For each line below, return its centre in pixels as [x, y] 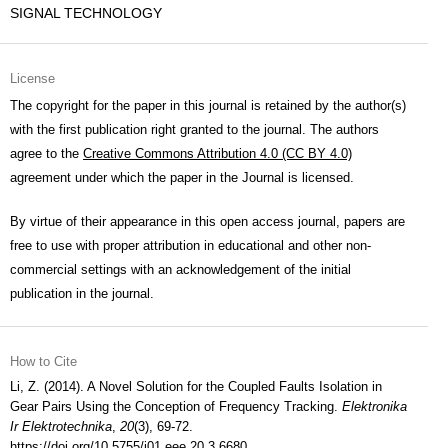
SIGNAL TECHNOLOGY [86, 13]
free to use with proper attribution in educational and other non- [190, 245]
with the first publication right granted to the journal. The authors [194, 129]
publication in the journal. [82, 293]
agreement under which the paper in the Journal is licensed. [182, 177]
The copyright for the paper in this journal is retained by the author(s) [208, 105]
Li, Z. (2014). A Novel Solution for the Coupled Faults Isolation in [196, 386]
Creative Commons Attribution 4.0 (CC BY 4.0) [217, 153]
